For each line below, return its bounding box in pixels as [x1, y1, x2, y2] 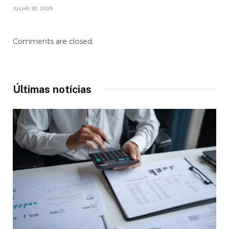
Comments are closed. [13, 36, 94, 46]
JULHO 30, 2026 [13, 5, 53, 11]
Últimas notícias [13, 83, 91, 96]
